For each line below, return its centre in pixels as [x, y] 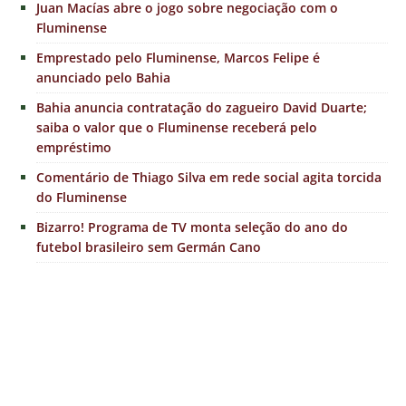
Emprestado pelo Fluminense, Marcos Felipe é [178, 58]
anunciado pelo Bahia [103, 78]
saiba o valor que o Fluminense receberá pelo [177, 128]
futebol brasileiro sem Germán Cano [149, 247]
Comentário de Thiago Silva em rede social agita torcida [209, 178]
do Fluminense [82, 198]
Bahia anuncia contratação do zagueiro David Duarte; [202, 108]
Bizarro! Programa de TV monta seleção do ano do [192, 227]
